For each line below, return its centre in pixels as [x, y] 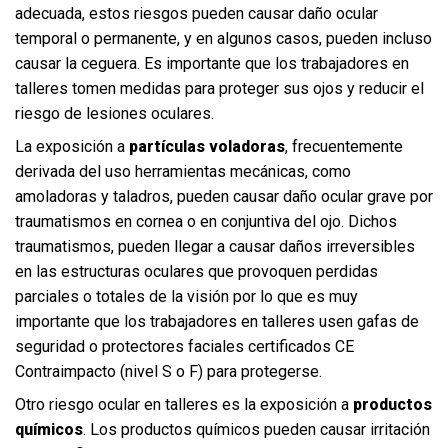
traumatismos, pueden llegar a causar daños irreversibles [215, 246]
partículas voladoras [207, 146]
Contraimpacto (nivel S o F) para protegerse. [168, 371]
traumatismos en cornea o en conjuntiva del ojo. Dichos [206, 221]
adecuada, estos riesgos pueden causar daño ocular [196, 13]
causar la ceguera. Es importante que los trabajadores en [212, 63]
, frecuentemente [344, 146]
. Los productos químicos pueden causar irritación [256, 429]
